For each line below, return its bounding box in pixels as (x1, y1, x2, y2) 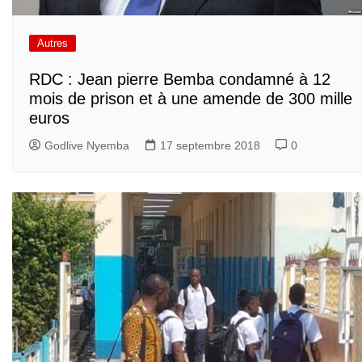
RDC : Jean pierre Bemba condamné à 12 (29, 70, 330, 89)
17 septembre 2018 (160, 139, 260, 153)
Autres (37, 36, 68, 49)
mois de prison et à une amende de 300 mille (29, 90, 352, 108)
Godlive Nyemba (44, 139, 129, 153)
